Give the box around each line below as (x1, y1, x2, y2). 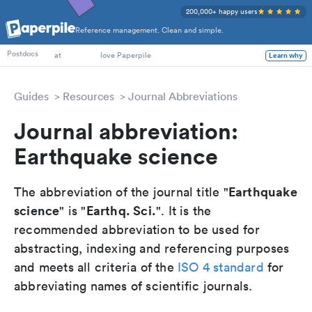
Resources (63, 89, 114, 103)
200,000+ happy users (186, 6, 258, 17)
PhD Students (7, 30, 54, 42)
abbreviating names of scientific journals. (14, 278, 253, 294)
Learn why (269, 49, 303, 61)
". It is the (156, 203, 212, 219)
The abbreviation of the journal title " (14, 184, 228, 200)
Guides (14, 89, 49, 103)
